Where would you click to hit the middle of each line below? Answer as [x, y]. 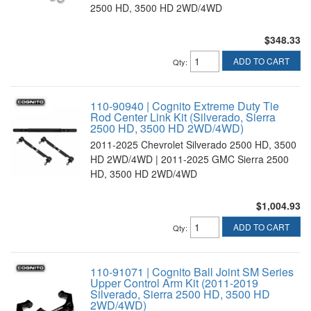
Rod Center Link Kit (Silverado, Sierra [183, 117]
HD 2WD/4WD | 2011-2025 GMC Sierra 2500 [190, 159]
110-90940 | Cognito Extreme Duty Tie [185, 106]
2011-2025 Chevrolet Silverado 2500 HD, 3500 [193, 144]
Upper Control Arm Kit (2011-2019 [174, 283]
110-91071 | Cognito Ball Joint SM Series [192, 272]
